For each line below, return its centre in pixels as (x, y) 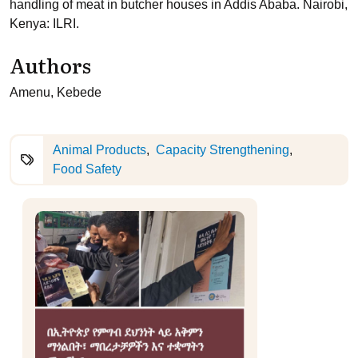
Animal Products (99, 150)
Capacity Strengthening (223, 150)
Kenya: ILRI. (44, 24)
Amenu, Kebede (56, 92)
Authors (50, 65)
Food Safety (87, 169)
